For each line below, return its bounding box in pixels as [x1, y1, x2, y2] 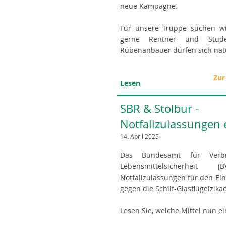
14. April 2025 [120, 132, 159, 140]
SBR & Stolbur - [120, 101, 199, 116]
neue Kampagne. [120, 1, 178, 11]
